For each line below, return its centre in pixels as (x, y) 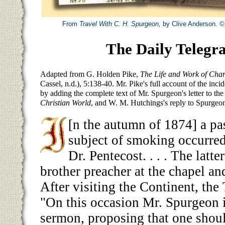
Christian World (66, 103)
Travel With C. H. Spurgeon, (120, 24)
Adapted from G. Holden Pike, (90, 74)
